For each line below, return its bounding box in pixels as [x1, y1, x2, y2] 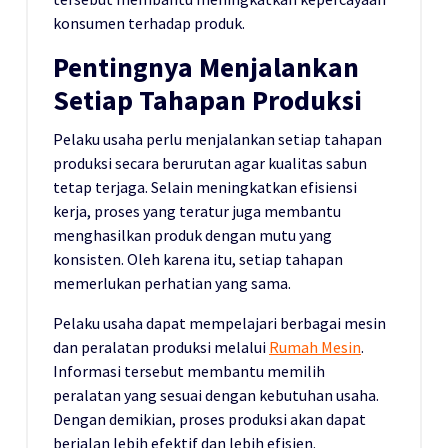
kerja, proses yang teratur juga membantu [53, 200, 341, 221]
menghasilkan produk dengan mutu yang [53, 224, 332, 245]
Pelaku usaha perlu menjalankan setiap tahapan [53, 128, 382, 149]
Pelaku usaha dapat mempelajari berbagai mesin [53, 312, 386, 333]
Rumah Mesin [269, 336, 361, 357]
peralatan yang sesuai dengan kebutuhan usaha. [53, 384, 379, 405]
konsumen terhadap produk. [53, 12, 245, 33]
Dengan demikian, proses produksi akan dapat [53, 408, 366, 429]
